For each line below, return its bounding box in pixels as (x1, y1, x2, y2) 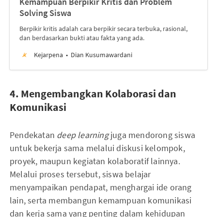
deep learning (57, 129, 108, 140)
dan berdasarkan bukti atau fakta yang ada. (19, 33, 144, 42)
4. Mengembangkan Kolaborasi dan (10, 87, 176, 100)
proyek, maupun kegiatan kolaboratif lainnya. (10, 155, 180, 167)
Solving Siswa (19, 7, 71, 18)
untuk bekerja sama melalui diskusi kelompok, (10, 142, 185, 154)
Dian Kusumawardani (71, 50, 132, 59)
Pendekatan (10, 129, 57, 140)
